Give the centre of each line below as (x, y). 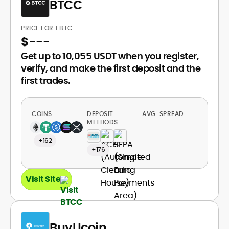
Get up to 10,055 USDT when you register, (110, 56)
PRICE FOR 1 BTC (48, 28)
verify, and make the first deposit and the (111, 68)
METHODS (102, 122)
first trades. (46, 81)
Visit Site (43, 179)
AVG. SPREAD (164, 114)
